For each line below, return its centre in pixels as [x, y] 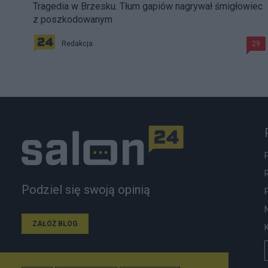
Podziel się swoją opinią [86, 189]
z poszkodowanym [73, 20]
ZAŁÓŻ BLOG [55, 223]
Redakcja [77, 44]
